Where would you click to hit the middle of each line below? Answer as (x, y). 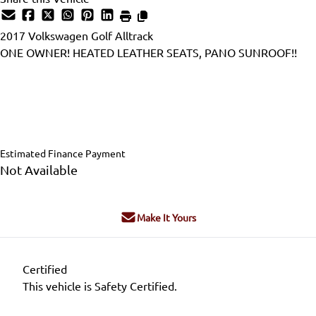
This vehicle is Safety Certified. (100, 285)
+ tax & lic (82, 137)
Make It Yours (166, 217)
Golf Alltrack (122, 35)
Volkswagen (58, 35)
